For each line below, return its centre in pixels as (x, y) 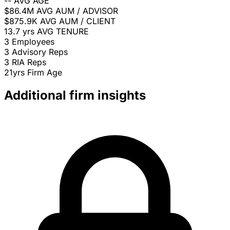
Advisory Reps (40, 52)
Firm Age (45, 73)
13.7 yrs (19, 32)
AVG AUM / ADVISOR (77, 11)
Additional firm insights (75, 95)
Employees (33, 42)
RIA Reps (29, 62)
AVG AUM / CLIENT (78, 21)
